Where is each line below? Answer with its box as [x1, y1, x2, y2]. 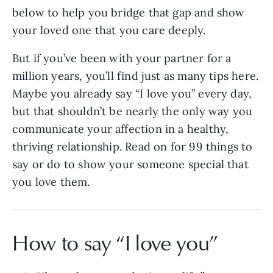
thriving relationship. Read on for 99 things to [12, 140, 253, 154]
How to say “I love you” [12, 227, 218, 258]
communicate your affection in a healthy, [12, 122, 229, 136]
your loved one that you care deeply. [12, 23, 209, 38]
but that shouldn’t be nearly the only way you [12, 104, 253, 119]
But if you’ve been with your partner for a [12, 51, 232, 66]
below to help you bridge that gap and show [12, 5, 245, 20]
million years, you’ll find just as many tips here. [12, 69, 259, 83]
